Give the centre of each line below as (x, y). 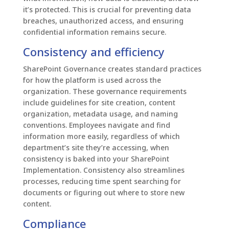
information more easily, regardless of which (101, 136)
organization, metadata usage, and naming (100, 114)
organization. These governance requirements (105, 91)
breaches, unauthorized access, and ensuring (103, 21)
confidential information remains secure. (95, 32)
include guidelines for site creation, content (99, 103)
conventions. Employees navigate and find (96, 125)
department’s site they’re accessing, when (96, 148)
